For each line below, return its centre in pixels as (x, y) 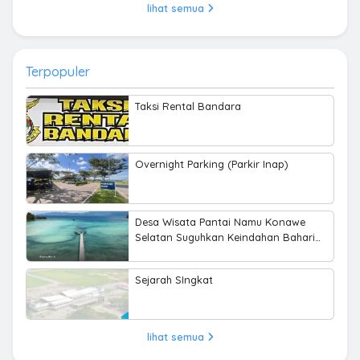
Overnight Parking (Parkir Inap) (212, 164)
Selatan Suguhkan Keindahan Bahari (225, 237)
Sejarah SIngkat (174, 279)
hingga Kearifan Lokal (190, 252)
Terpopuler (58, 71)
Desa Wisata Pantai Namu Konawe (221, 221)
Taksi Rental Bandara (188, 106)
